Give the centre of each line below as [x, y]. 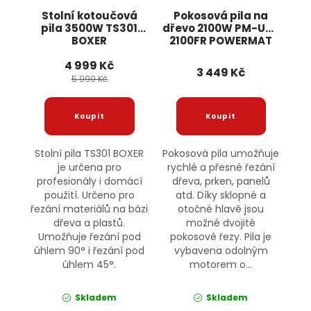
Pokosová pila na [221, 16]
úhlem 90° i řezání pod [90, 251]
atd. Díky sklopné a [221, 195]
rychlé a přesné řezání [221, 168]
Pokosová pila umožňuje [221, 154]
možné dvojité [221, 223]
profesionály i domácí [89, 182]
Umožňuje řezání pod [89, 237]
